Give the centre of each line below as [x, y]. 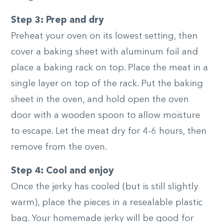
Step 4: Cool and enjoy [63, 171]
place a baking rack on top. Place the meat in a [110, 68]
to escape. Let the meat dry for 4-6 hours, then [109, 131]
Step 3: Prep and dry [58, 20]
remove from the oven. [59, 147]
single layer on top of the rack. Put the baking [107, 83]
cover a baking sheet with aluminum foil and [105, 52]
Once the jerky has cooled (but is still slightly [105, 187]
